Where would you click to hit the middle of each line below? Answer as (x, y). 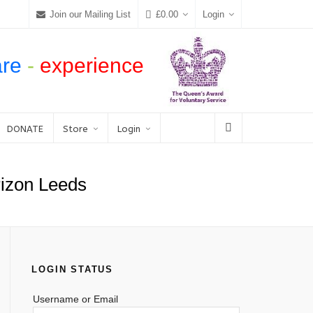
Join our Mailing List (90, 14)
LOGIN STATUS (72, 269)
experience (92, 65)
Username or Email (76, 299)
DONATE (25, 129)
